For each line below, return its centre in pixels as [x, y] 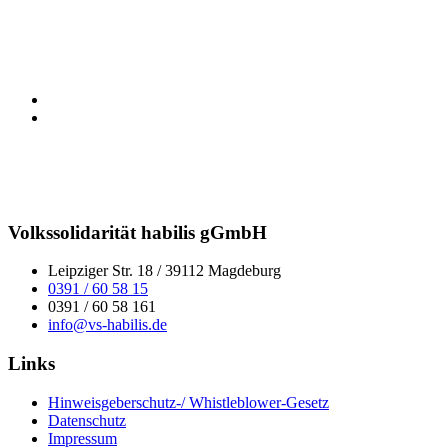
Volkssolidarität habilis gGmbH [137, 232]
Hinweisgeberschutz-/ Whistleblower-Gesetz [188, 402]
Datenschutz [87, 420]
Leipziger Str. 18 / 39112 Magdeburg [164, 271]
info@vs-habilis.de [107, 325]
